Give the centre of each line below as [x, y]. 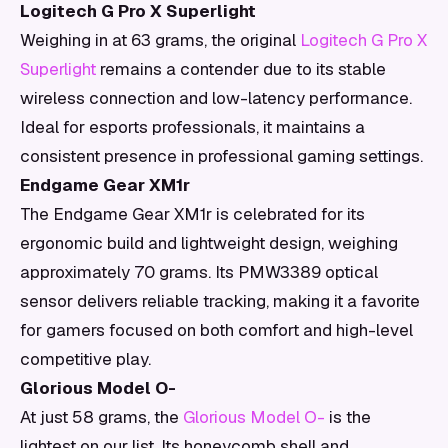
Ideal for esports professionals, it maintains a [192, 127]
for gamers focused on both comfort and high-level [216, 330]
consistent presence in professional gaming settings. [221, 156]
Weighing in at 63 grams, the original [160, 40]
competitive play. [85, 359]
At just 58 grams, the [101, 417]
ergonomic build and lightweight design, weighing [209, 243]
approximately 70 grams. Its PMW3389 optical [199, 272]
